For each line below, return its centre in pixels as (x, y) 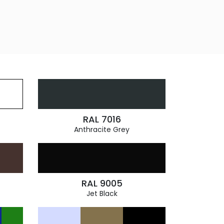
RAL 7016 (102, 119)
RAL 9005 (102, 183)
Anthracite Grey (102, 129)
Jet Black (102, 193)
